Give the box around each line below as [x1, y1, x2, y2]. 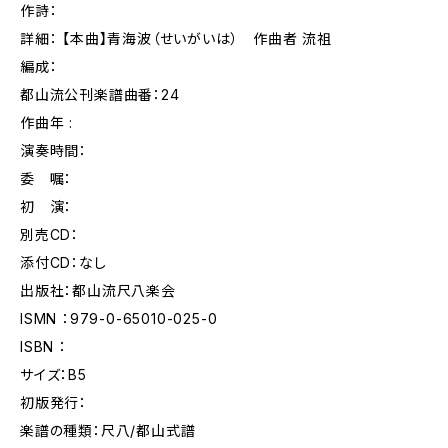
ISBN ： [20, 338, 67, 355]
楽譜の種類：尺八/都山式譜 [20, 422, 196, 439]
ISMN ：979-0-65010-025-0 [20, 310, 218, 327]
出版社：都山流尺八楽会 [20, 282, 176, 299]
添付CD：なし [20, 254, 107, 271]
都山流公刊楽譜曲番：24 [20, 86, 180, 103]
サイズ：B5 [20, 366, 87, 383]
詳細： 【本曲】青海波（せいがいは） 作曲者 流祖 [20, 30, 332, 47]
